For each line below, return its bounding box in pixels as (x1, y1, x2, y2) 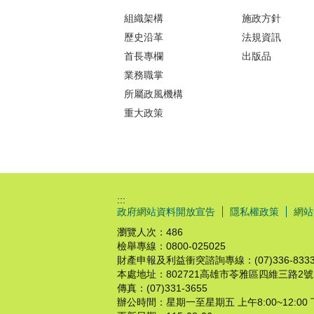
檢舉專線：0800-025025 (117, 240, 226, 252)
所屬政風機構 (124, 88, 183, 100)
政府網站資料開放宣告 (117, 206, 215, 218)
